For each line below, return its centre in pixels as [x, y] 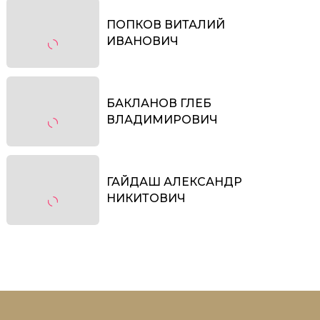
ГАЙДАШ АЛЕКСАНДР [174, 181]
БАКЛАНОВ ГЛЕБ [159, 103]
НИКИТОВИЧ [146, 198]
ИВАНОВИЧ [142, 41]
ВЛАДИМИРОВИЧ [162, 119]
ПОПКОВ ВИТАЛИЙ [166, 24]
